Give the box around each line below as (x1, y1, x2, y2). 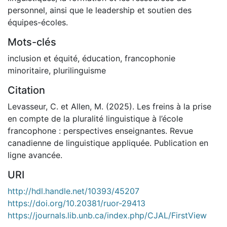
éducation (82, 53, 120, 63)
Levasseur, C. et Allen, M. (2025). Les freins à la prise (8, 101, 211, 111)
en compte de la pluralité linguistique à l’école (8, 113, 183, 124)
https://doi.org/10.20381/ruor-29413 (8, 198, 145, 208)
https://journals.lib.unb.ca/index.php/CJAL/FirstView (8, 210, 207, 220)
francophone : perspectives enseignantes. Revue (8, 125, 193, 136)
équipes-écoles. (8, 17, 68, 27)
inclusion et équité (8, 53, 78, 63)
